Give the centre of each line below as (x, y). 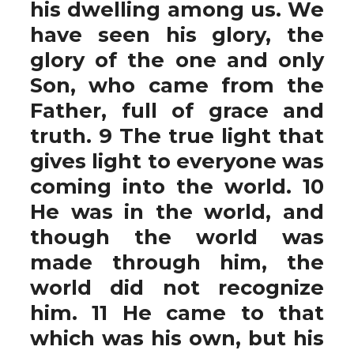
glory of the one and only (177, 60)
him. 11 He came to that (177, 313)
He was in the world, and (177, 211)
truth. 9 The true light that (177, 136)
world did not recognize (177, 287)
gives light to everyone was (177, 161)
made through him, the (177, 262)
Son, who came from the (177, 85)
